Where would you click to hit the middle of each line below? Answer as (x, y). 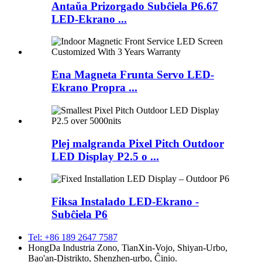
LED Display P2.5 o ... (105, 156)
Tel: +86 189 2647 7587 (73, 237)
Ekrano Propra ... (94, 88)
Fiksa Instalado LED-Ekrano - (125, 202)
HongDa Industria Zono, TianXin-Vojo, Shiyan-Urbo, (128, 247)
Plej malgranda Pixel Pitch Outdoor (138, 143)
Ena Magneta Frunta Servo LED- (133, 75)
